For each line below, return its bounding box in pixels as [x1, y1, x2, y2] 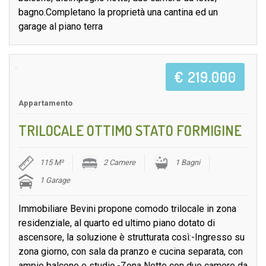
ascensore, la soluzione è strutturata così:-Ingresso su [18, 232, 245, 243]
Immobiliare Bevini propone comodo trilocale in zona [18, 203, 236, 215]
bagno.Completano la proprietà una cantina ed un [18, 7, 218, 18]
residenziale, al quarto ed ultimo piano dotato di [18, 217, 215, 229]
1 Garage [40, 176, 70, 185]
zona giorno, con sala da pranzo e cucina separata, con [18, 246, 243, 258]
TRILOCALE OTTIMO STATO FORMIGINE [18, 121, 242, 140]
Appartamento [18, 99, 72, 108]
